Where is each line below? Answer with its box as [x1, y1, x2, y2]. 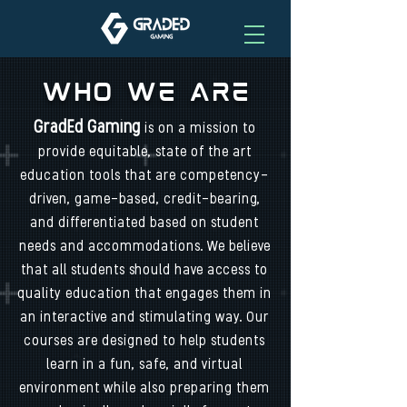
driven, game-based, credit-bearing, [28, 193, 261, 207]
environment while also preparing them [19, 382, 270, 396]
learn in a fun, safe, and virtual [46, 358, 243, 372]
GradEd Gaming [33, 120, 141, 137]
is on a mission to [140, 122, 256, 136]
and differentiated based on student [30, 216, 259, 231]
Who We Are [41, 74, 250, 104]
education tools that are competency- [20, 169, 269, 184]
